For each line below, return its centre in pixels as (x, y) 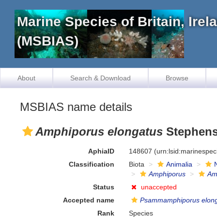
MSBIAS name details (76, 107)
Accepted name (89, 200)
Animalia (179, 164)
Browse (177, 78)
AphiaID (101, 151)
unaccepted (159, 187)
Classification (92, 164)
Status (104, 187)
